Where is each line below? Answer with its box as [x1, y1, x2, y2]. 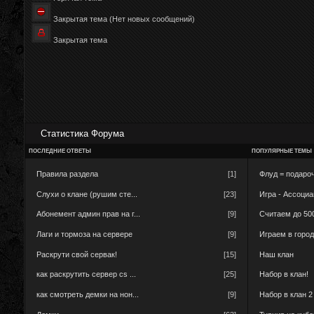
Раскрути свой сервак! [36, 250, 117, 259]
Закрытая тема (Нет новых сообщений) [53, 15, 195, 23]
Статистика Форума [41, 128, 124, 139]
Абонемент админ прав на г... [36, 210, 140, 219]
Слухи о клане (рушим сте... [36, 189, 137, 198]
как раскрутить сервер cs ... [36, 270, 136, 279]
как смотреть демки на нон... [36, 289, 139, 299]
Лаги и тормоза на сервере [36, 229, 132, 238]
